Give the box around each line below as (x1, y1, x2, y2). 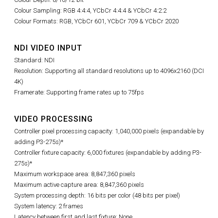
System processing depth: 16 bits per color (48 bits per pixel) (14, 192, 180, 200)
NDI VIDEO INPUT (14, 43, 82, 53)
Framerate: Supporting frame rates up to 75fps (14, 89, 144, 96)
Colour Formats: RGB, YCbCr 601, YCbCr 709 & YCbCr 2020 (14, 18, 179, 25)
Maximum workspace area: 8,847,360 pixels (14, 170, 135, 178)
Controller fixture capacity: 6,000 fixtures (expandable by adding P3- (14, 149, 201, 157)
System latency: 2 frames (14, 202, 83, 210)
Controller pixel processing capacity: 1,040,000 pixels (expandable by (14, 127, 204, 135)
